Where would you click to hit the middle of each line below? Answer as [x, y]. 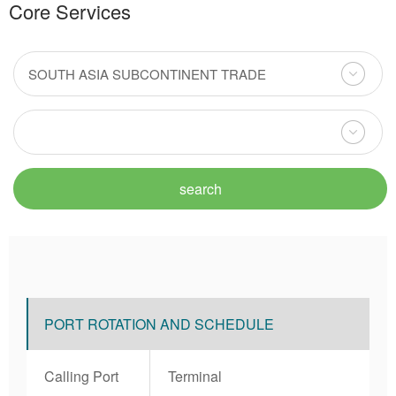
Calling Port [81, 376]
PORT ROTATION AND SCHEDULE [159, 324]
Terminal [195, 376]
